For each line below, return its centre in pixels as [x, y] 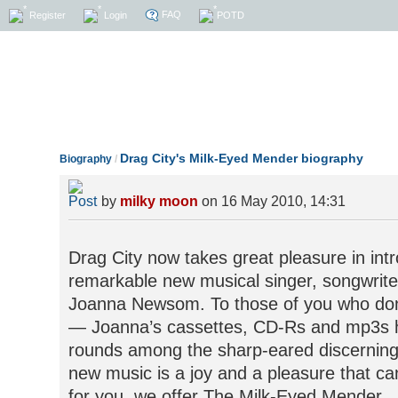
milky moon [159, 201]
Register [46, 15]
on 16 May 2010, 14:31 [272, 201]
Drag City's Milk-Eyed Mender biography [242, 158]
